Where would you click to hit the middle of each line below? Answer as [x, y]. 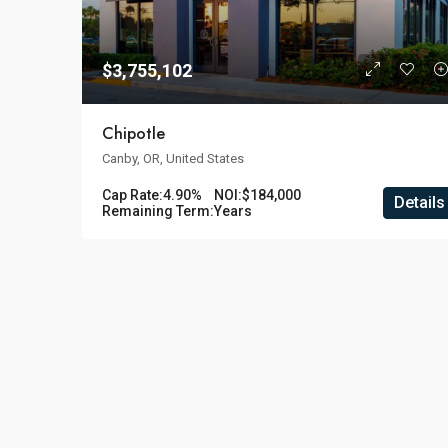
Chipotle [133, 134]
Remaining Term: [158, 211]
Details [419, 203]
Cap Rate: [132, 195]
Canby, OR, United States [173, 159]
